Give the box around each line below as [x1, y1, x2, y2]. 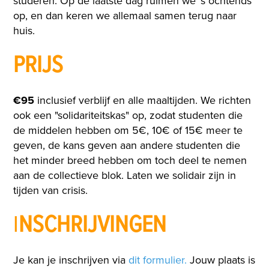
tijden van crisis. [13, 184, 88, 198]
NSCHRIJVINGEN [19, 210, 167, 241]
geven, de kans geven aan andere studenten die [13, 139, 241, 153]
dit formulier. [128, 253, 187, 267]
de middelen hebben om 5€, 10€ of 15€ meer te [13, 124, 243, 138]
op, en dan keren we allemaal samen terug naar [13, 9, 237, 23]
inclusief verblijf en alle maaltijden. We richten [34, 94, 252, 107]
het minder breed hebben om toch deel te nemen [13, 154, 247, 168]
